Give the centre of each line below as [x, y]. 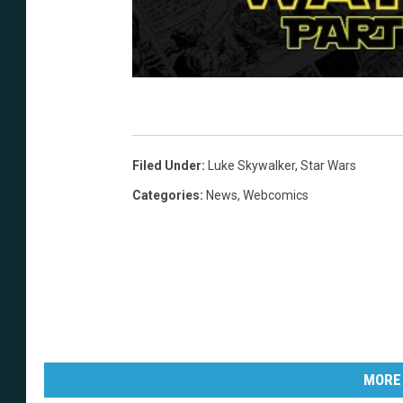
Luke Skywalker [251, 165]
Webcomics [276, 195]
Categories [166, 195]
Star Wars [328, 165]
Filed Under [167, 165]
